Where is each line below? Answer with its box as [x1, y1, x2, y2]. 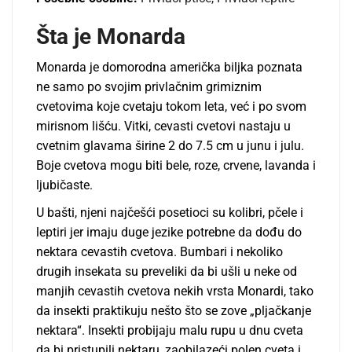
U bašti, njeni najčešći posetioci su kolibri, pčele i [36, 205, 303, 221]
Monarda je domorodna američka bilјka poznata [36, 60, 302, 75]
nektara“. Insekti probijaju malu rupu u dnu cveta [36, 323, 303, 339]
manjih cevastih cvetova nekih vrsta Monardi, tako [36, 284, 313, 299]
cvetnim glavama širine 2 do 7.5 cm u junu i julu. [36, 138, 304, 154]
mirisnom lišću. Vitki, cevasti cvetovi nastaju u [36, 119, 291, 134]
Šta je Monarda [36, 24, 185, 50]
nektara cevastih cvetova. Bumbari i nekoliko [36, 244, 283, 260]
